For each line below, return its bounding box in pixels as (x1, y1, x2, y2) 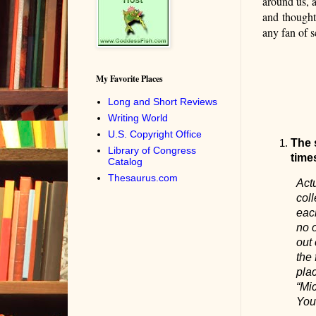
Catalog (108, 155, 142, 167)
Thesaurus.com (108, 171, 178, 183)
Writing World (108, 111, 168, 123)
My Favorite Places (95, 73, 163, 85)
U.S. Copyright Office (108, 128, 202, 140)
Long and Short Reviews (108, 95, 217, 107)
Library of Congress (108, 144, 196, 156)
